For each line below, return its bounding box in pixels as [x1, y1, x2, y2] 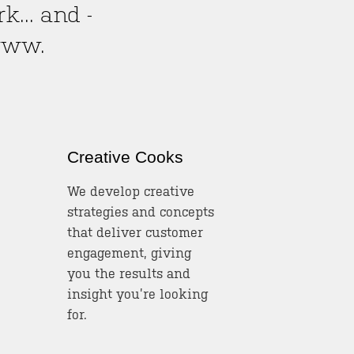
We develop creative [66, 183, 194, 199]
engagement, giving [66, 245, 191, 261]
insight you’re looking [66, 286, 208, 302]
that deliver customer [66, 224, 203, 240]
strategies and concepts [66, 204, 214, 220]
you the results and [66, 265, 190, 281]
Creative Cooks [66, 147, 183, 166]
